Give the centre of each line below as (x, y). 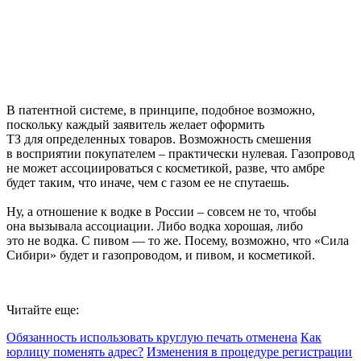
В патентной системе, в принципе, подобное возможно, (161, 110)
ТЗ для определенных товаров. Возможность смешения (159, 139)
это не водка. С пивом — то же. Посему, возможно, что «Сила (178, 241)
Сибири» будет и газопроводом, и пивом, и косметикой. (161, 255)
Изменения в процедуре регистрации (249, 352)
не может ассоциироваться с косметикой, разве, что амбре (166, 168)
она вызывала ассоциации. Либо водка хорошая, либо (155, 226)
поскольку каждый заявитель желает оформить (135, 125)
